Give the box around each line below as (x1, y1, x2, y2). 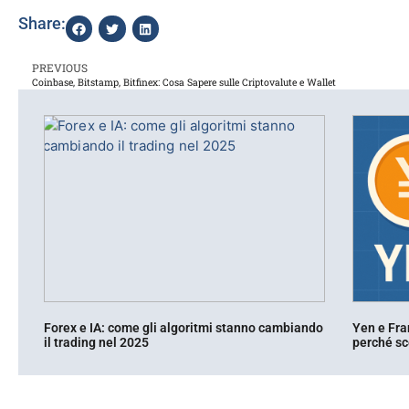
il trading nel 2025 (44, 335, 149, 351)
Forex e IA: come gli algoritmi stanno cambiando (44, 320, 323, 336)
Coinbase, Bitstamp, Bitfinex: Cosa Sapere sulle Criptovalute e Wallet (32, 76, 336, 89)
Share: (18, 14, 66, 34)
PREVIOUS (32, 60, 88, 76)
